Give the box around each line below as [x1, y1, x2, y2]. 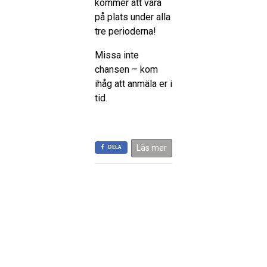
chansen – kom [95, 63, 158, 75]
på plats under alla [95, 11, 170, 23]
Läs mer [136, 142, 167, 153]
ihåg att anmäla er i [95, 77, 172, 89]
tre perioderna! [95, 25, 156, 37]
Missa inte [95, 49, 139, 61]
